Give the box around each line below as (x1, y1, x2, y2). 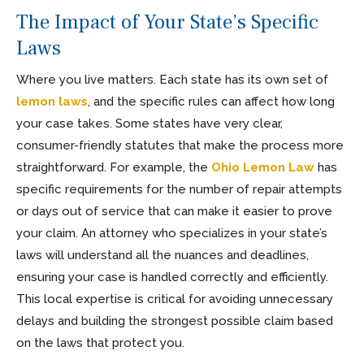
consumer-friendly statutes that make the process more (16, 137, 344, 153)
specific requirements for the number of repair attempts (16, 181, 342, 197)
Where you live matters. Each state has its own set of (16, 71, 328, 87)
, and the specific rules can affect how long (88, 93, 335, 109)
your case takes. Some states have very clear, (16, 115, 283, 131)
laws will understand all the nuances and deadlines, (16, 247, 309, 262)
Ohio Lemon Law (211, 159, 314, 175)
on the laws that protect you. (16, 335, 184, 350)
